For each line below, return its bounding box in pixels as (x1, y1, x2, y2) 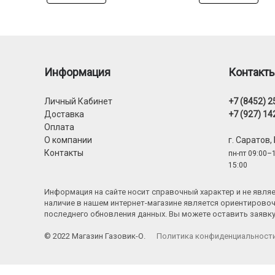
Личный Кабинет (44, 96, 112, 107)
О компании (44, 135, 92, 145)
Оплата (44, 122, 74, 133)
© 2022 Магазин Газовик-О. (44, 231, 147, 241)
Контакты (44, 148, 83, 158)
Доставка (44, 109, 84, 120)
